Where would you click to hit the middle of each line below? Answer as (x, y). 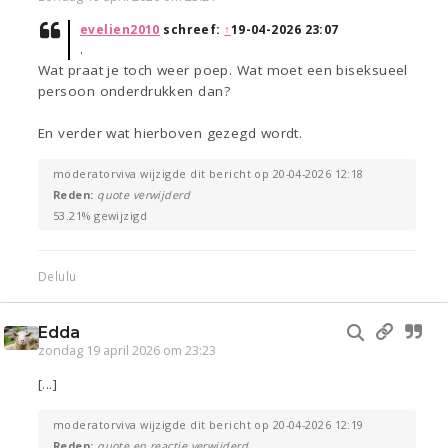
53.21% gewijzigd (100, 216)
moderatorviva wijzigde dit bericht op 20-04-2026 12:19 (208, 425)
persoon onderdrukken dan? (134, 91)
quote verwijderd (144, 195)
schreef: (192, 30)
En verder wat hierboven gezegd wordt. (170, 133)
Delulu (57, 276)
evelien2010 (120, 30)
